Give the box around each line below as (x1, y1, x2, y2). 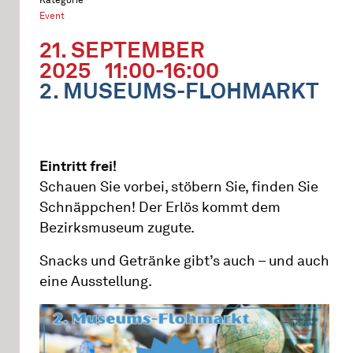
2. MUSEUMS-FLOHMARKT (39, 77, 319, 104)
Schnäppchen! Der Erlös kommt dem (39, 199, 281, 216)
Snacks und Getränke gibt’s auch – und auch (39, 252, 329, 269)
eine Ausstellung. (39, 273, 152, 290)
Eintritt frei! (39, 158, 117, 175)
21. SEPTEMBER (39, 36, 205, 63)
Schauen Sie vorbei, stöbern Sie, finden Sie (39, 178, 318, 195)
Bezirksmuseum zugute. (39, 219, 195, 236)
